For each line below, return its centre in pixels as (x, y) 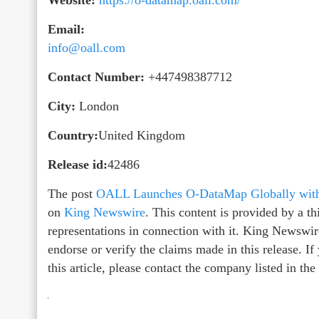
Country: (73, 135)
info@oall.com (87, 47)
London (97, 106)
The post (72, 193)
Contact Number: (96, 77)
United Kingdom (142, 135)
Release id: (78, 164)
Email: (66, 29)
